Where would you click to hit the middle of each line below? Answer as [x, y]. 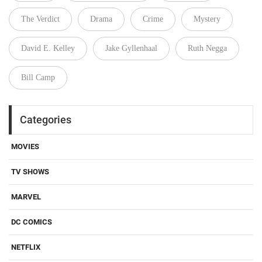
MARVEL [26, 196]
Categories [46, 120]
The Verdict [40, 19]
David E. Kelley [48, 49]
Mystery [207, 19]
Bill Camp [38, 78]
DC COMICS [32, 222]
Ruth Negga [207, 49]
